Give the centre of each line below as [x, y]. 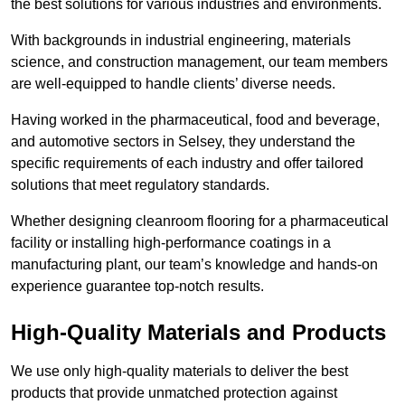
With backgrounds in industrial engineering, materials [181, 41]
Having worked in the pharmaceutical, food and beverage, [195, 120]
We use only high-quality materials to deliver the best [179, 372]
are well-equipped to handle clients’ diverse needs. [173, 84]
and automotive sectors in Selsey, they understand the [183, 142]
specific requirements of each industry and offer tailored [187, 164]
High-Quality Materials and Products [198, 333]
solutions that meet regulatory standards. [140, 185]
